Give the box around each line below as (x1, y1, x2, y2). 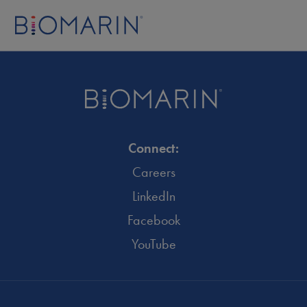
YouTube (131, 235, 176, 252)
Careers (132, 163, 175, 180)
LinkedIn (132, 187, 175, 204)
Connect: (128, 139, 179, 156)
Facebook (127, 211, 180, 228)
